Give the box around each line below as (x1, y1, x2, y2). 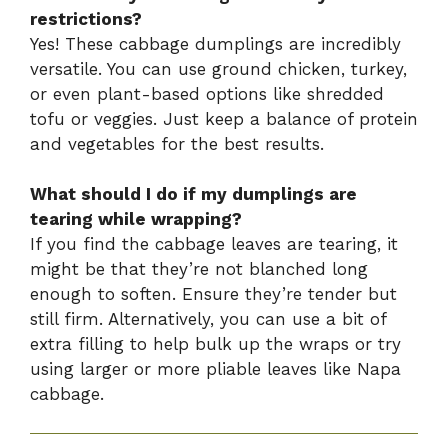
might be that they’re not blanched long (30, 259, 368, 280)
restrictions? (30, 8, 142, 29)
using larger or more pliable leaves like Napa (30, 359, 401, 380)
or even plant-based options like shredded (30, 83, 384, 104)
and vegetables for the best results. (30, 133, 324, 154)
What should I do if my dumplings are (30, 184, 357, 205)
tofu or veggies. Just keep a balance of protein (30, 108, 418, 129)
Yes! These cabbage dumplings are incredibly (30, 33, 401, 54)
